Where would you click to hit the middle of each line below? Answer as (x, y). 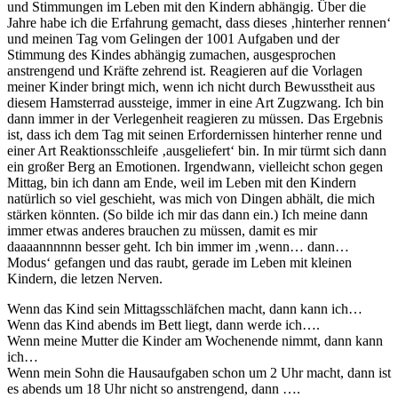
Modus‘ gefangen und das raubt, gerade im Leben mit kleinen (179, 262)
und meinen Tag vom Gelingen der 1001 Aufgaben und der (173, 38)
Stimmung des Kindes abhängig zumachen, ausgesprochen (171, 54)
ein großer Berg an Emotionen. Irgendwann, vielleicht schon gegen (195, 166)
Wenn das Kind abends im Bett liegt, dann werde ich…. (163, 324)
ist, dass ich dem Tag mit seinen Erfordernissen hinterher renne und (195, 134)
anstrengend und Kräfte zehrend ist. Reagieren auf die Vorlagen (185, 70)
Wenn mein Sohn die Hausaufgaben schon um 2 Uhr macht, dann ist (199, 372)
